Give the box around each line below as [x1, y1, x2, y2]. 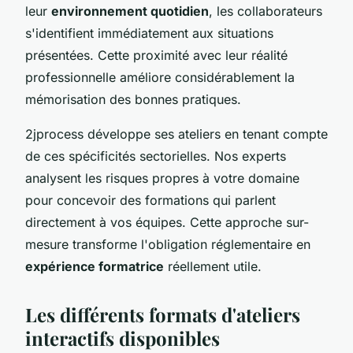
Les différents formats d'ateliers [25, 301, 300, 327]
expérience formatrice [25, 258, 164, 274]
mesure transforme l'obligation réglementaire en [25, 236, 310, 252]
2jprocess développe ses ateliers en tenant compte [25, 125, 328, 142]
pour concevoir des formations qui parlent [25, 191, 276, 208]
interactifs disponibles [25, 325, 220, 351]
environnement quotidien [51, 2, 209, 19]
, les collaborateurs [209, 2, 322, 19]
